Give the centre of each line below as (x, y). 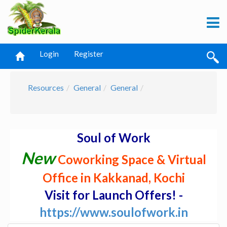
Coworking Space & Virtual (132, 159)
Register (89, 54)
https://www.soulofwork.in (113, 212)
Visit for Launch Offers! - (113, 195)
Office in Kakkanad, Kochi (113, 178)
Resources (46, 87)
